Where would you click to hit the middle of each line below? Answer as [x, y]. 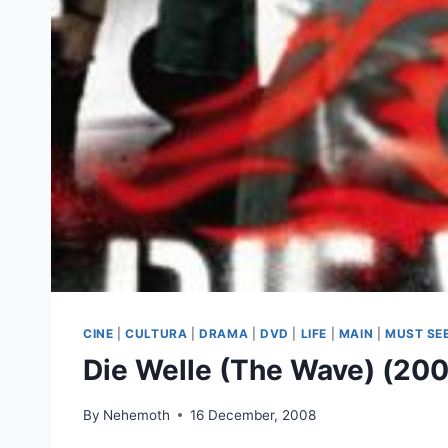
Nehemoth [137, 414]
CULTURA [156, 334]
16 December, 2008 [253, 414]
